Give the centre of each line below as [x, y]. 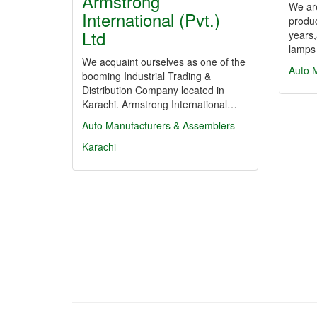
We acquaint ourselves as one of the [164, 62]
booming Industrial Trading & [146, 76]
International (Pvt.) [151, 19]
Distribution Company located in [153, 90]
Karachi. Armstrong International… [160, 104]
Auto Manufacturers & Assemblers [158, 125]
